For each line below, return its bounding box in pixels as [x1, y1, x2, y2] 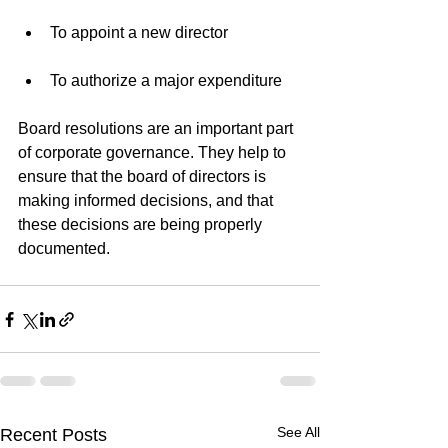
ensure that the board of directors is [18, 168, 270, 185]
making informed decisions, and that [18, 192, 277, 209]
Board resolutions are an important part [18, 120, 297, 137]
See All [277, 424, 320, 440]
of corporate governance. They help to [18, 144, 290, 161]
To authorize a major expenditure [50, 72, 282, 89]
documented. [18, 240, 110, 257]
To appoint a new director [50, 24, 228, 41]
